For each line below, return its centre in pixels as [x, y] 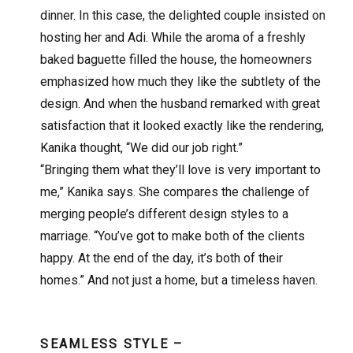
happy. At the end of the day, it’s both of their [162, 258]
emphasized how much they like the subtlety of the [181, 82]
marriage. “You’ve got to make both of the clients [173, 236]
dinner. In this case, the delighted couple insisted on [183, 16]
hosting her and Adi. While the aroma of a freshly [173, 38]
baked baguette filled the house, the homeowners [176, 60]
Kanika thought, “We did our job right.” [142, 148]
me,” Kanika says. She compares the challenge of [175, 192]
